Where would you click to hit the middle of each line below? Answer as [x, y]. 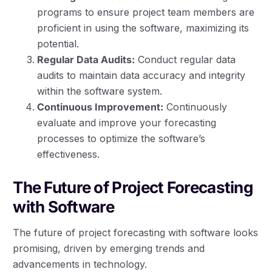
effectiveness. [69, 155]
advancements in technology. [80, 264]
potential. [58, 44]
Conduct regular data [185, 60]
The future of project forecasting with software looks [136, 233]
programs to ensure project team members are [146, 12]
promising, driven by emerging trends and [109, 249]
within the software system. [100, 91]
